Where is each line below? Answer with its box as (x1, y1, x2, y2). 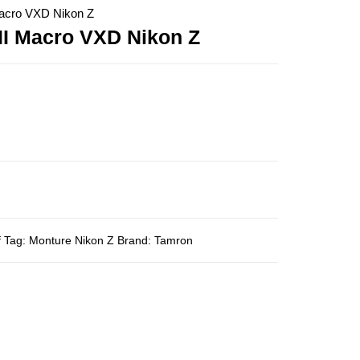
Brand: (117, 234, 154, 247)
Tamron (153, 234, 193, 247)
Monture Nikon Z (28, 234, 114, 247)
